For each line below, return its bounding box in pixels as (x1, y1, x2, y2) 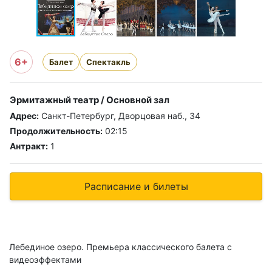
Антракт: (10, 141, 48, 152)
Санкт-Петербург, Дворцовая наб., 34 (39, 110, 200, 121)
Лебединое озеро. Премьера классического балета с (9, 242, 232, 253)
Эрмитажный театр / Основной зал (10, 94, 169, 106)
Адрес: (10, 110, 39, 121)
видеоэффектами (9, 254, 81, 265)
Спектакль (86, 56, 131, 67)
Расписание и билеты (84, 180, 188, 193)
